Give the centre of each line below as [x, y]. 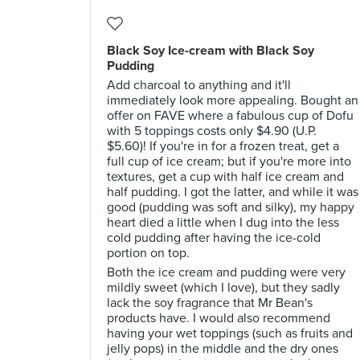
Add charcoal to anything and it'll [199, 85]
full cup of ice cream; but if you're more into [229, 162]
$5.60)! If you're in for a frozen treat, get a [223, 146]
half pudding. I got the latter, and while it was [233, 192]
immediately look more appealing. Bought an [233, 100]
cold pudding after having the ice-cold [214, 238]
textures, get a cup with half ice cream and [225, 177]
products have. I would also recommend [219, 318]
